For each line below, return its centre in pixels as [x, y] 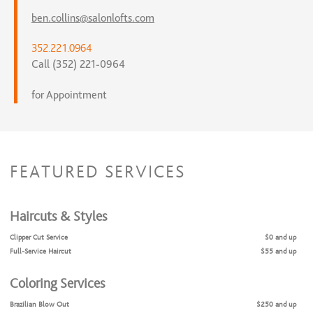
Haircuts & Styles [58, 216]
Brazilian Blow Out [39, 304]
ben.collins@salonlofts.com [93, 18]
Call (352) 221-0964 [78, 64]
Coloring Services [57, 283]
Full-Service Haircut [41, 251]
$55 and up [278, 251]
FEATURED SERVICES [97, 172]
